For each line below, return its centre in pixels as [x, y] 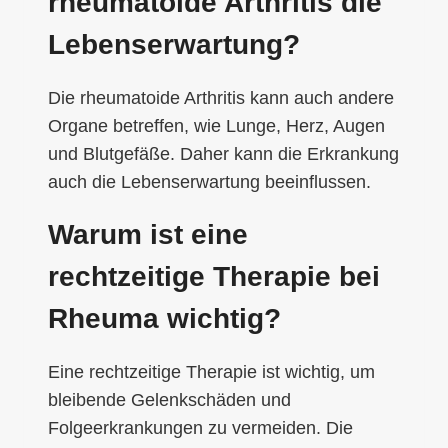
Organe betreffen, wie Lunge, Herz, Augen [216, 125]
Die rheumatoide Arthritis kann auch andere [221, 97]
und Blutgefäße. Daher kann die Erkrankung [223, 153]
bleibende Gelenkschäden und [169, 399]
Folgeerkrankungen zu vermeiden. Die [200, 427]
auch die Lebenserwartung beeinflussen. [209, 181]
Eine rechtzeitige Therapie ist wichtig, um [211, 371]
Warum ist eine [148, 234]
